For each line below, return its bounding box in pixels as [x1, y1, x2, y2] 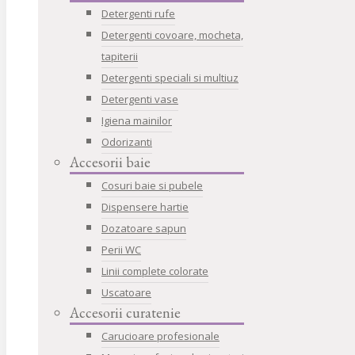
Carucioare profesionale [101, 329, 219, 343]
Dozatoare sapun [101, 221, 186, 235]
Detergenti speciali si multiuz [101, 71, 239, 85]
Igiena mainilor [101, 113, 172, 128]
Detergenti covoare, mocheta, [101, 28, 243, 42]
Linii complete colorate [101, 264, 208, 278]
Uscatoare [101, 285, 151, 300]
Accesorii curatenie [70, 303, 181, 322]
